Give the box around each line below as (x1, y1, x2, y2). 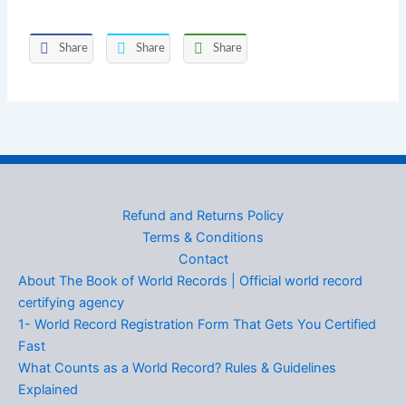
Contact (178, 251, 228, 267)
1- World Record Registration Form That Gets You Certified (18, 316, 376, 333)
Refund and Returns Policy (122, 208, 284, 224)
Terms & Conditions (142, 229, 264, 246)
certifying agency (18, 295, 124, 311)
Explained (18, 382, 78, 398)
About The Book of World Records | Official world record (18, 273, 362, 289)
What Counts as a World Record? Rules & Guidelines (18, 360, 336, 376)
